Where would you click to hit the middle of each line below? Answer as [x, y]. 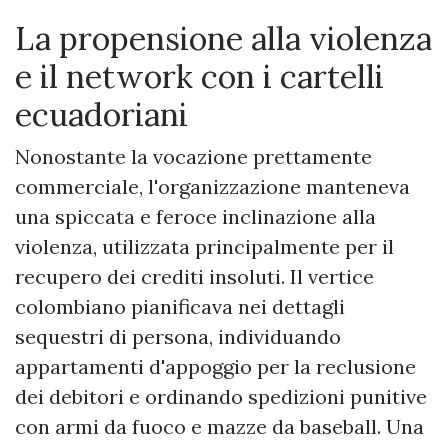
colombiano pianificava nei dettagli [180, 307]
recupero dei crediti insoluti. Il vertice [194, 277]
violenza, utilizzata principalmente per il [204, 247]
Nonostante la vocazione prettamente [193, 157]
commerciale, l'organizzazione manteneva [212, 187]
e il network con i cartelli [199, 77]
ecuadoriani [101, 115]
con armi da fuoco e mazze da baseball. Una [219, 427]
